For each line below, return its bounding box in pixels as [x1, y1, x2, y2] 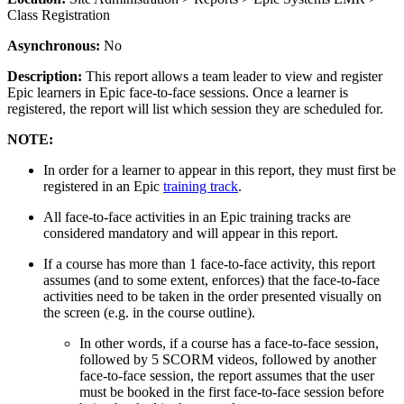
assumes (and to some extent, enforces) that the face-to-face [43, 272, 380, 289]
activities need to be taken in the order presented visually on [43, 289, 381, 305]
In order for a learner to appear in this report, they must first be [43, 162, 396, 179]
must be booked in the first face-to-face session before [79, 384, 384, 400]
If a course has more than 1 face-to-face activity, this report [43, 256, 375, 272]
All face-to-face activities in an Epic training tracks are [43, 209, 351, 225]
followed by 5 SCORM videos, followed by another [79, 352, 376, 368]
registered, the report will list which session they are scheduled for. [7, 101, 390, 117]
